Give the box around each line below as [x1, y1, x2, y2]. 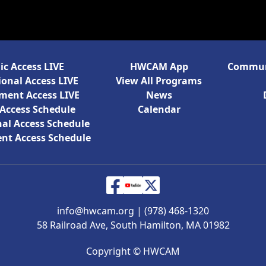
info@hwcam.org [57, 204, 134, 218]
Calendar [137, 102, 180, 116]
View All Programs [116, 74, 202, 87]
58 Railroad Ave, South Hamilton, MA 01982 [36, 218, 230, 232]
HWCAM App [129, 59, 188, 73]
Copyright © [86, 245, 143, 258]
